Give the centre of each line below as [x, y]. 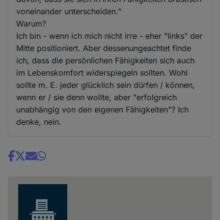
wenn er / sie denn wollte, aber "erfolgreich [97, 97]
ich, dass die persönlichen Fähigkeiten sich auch [106, 61]
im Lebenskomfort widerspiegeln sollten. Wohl [102, 73]
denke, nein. [39, 122]
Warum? [31, 24]
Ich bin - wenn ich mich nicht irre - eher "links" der [110, 36]
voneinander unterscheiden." [69, 12]
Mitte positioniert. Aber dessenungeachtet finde [104, 48]
